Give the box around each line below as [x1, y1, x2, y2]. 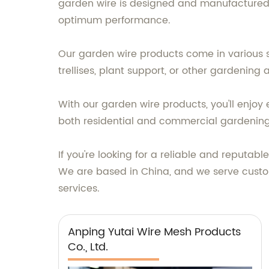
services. [58, 181, 100, 196]
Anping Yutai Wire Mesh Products [68, 223, 241, 241]
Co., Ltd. [68, 238, 108, 256]
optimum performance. [58, 13, 171, 28]
